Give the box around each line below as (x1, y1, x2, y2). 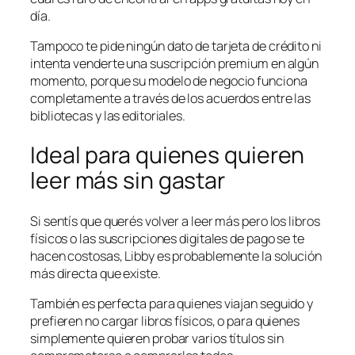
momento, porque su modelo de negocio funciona (30, 71, 307, 90)
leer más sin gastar (30, 165, 226, 197)
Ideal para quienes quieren (30, 139, 305, 171)
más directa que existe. (30, 265, 161, 283)
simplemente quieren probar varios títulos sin (30, 330, 284, 348)
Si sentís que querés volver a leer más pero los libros (30, 212, 320, 231)
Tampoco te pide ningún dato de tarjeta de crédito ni (30, 36, 322, 55)
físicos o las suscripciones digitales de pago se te (30, 230, 304, 248)
